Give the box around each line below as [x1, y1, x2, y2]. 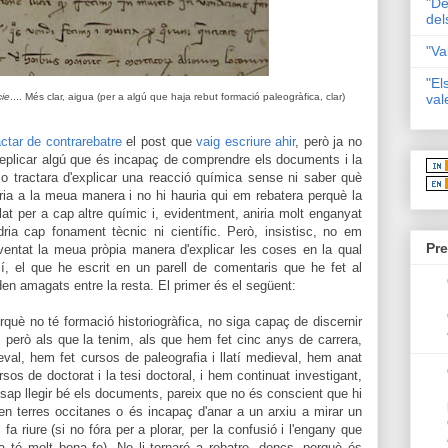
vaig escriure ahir [196, 133, 296, 149]
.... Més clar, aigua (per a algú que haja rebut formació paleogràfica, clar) [10, 91, 345, 102]
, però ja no [295, 133, 363, 149]
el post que [121, 133, 197, 149]
